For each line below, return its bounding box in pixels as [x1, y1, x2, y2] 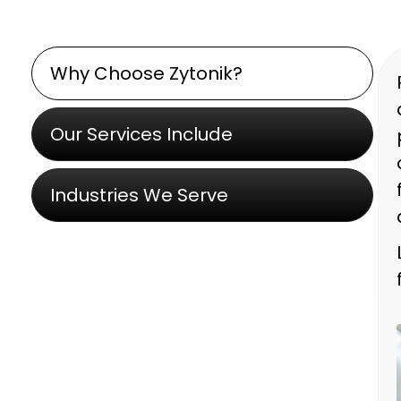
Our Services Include [50, 122, 233, 147]
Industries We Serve [50, 183, 228, 208]
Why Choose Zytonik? [50, 61, 243, 86]
